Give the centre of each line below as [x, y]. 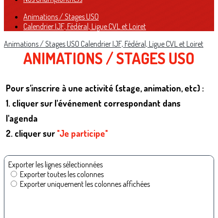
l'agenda [22, 118]
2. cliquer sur [31, 133]
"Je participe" [82, 133]
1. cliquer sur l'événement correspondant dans [93, 103]
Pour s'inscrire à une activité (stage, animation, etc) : [105, 88]
